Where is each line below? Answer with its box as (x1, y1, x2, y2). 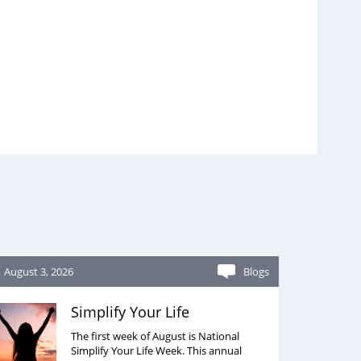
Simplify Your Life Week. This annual (70, 343, 242, 358)
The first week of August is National (70, 329, 239, 343)
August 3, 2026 (3, 264, 73, 279)
